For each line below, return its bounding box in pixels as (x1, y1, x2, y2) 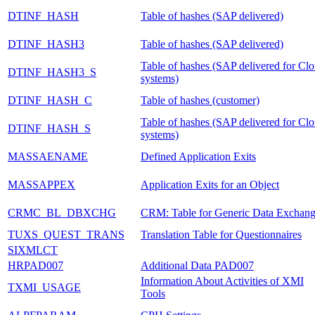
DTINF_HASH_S (8, 122, 91, 134)
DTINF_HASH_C (8, 94, 92, 106)
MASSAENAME (8, 150, 88, 162)
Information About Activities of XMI (141, 274, 304, 287)
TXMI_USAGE (8, 281, 81, 293)
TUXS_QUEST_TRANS (8, 228, 124, 240)
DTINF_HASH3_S (8, 65, 96, 78)
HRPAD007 (8, 259, 63, 271)
